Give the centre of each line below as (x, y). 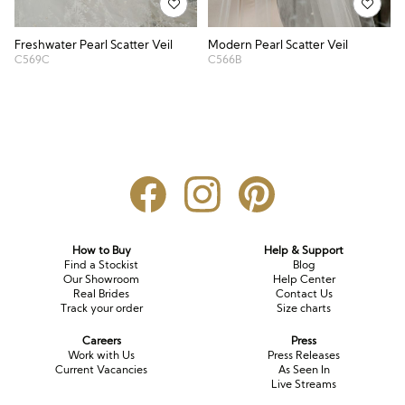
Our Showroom (101, 279)
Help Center (304, 279)
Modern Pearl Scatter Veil (278, 44)
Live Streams (304, 384)
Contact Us (304, 293)
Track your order (101, 308)
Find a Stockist (101, 264)
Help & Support (304, 250)
